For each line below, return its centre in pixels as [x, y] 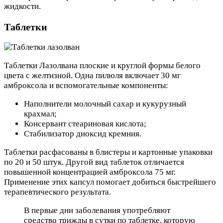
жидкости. [22, 6]
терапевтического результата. [57, 192]
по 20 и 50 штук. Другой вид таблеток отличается [94, 162]
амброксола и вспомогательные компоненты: [86, 86]
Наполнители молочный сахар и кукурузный [105, 104]
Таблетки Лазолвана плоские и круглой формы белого [102, 66]
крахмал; [40, 114]
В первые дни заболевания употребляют [97, 211]
